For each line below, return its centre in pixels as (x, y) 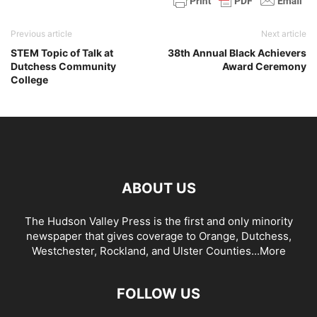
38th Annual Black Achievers (237, 53)
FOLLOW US (158, 294)
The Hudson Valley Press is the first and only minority (158, 221)
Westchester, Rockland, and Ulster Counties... (145, 251)
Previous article (41, 34)
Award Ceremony (264, 66)
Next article (284, 34)
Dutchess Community (63, 66)
